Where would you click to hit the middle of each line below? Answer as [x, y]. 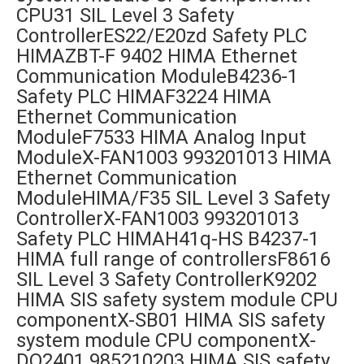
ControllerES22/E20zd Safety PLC [162, 36]
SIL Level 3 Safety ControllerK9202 [167, 280]
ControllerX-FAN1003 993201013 [158, 219]
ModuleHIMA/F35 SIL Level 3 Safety [173, 199]
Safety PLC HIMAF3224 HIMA [144, 97]
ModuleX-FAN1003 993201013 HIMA [174, 158]
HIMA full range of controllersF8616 [173, 260]
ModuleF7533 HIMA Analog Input [161, 138]
